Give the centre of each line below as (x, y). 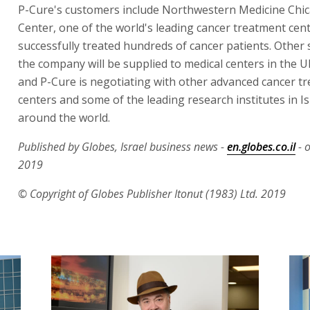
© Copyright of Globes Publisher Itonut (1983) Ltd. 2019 (152, 193)
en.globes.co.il (261, 146)
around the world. (64, 117)
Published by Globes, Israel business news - (122, 146)
